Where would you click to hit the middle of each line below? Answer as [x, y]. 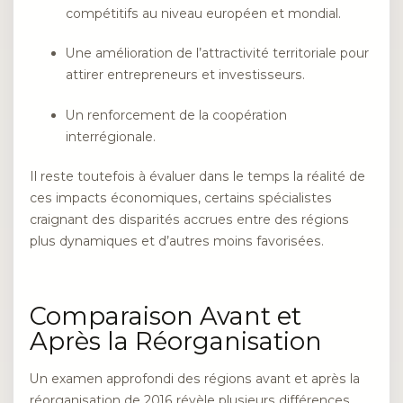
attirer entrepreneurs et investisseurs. [185, 75]
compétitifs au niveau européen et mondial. [203, 13]
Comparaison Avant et [166, 316]
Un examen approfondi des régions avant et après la [195, 378]
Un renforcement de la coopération [176, 115]
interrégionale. [111, 136]
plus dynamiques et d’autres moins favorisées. [177, 242]
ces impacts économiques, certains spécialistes [181, 198]
